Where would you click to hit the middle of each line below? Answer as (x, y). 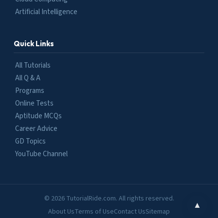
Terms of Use (94, 212)
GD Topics (30, 142)
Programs (30, 91)
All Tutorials (33, 66)
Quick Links (34, 44)
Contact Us (130, 212)
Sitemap (158, 212)
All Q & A (28, 78)
